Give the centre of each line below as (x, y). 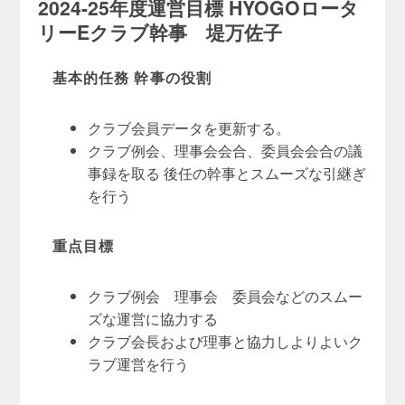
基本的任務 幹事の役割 (132, 78)
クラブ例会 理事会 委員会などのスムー (226, 295)
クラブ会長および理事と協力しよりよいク (226, 340)
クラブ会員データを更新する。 (189, 127)
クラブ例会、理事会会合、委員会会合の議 (226, 150)
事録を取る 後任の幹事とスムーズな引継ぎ (227, 172)
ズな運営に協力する (153, 318)
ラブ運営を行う (139, 363)
